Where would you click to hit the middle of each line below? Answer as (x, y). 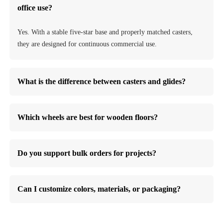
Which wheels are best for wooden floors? (88, 117)
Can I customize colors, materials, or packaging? (99, 189)
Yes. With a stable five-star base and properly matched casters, (105, 32)
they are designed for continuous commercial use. (87, 44)
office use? (35, 8)
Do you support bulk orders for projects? (87, 153)
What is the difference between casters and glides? (102, 81)
